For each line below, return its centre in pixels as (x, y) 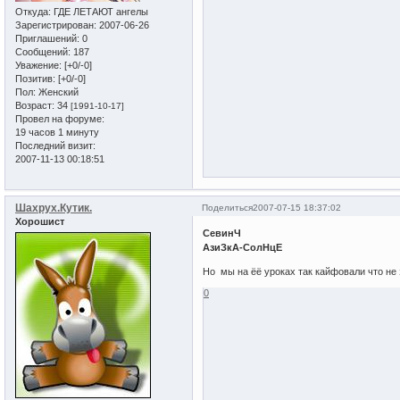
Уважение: (38, 65)
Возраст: (35, 105)
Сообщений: (43, 51)
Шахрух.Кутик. (54, 208)
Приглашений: (47, 38)
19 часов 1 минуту (57, 132)
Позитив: (35, 78)
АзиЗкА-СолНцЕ (243, 248)
